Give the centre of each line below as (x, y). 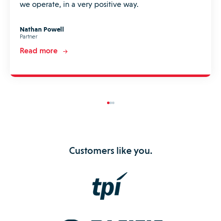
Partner (29, 37)
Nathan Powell (42, 29)
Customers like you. (110, 150)
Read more (39, 51)
